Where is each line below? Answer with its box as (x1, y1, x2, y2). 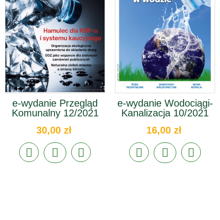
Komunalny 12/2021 (11, 107, 99, 118)
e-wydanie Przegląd (12, 97, 98, 109)
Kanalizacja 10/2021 (121, 107, 209, 118)
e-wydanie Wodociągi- (117, 97, 213, 109)
